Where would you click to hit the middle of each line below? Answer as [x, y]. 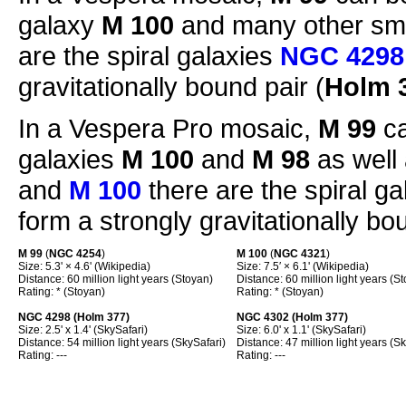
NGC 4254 [75, 254]
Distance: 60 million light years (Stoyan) [116, 280]
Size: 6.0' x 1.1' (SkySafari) [301, 330]
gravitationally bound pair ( [171, 87]
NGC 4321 [300, 254]
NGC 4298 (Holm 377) [74, 318]
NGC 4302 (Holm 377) [292, 318]
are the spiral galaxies [149, 56]
